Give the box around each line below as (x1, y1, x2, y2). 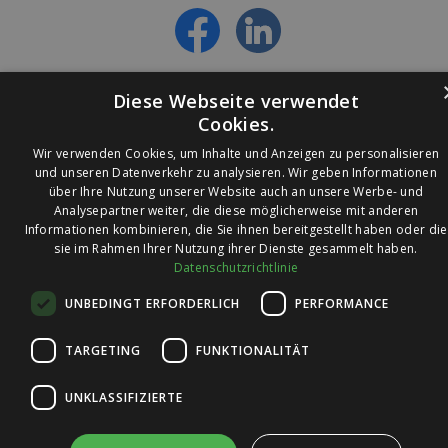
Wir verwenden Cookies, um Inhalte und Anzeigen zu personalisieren (32, 145, 440, 162)
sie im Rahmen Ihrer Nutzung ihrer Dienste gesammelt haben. (54, 240, 418, 257)
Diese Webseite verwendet (112, 89, 360, 113)
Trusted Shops (121, 355, 209, 371)
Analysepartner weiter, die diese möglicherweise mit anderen (53, 202, 419, 219)
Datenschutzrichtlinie (173, 259, 299, 276)
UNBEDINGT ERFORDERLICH (65, 294, 240, 312)
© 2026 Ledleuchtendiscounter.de (130, 187, 341, 203)
